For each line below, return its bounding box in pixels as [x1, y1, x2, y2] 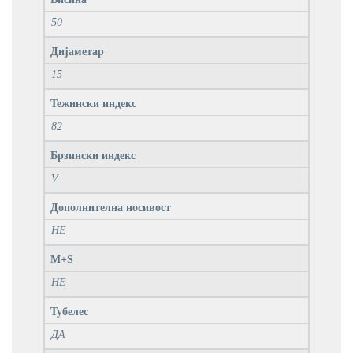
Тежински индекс [50, 98, 136, 110]
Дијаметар [50, 46, 104, 58]
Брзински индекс [50, 150, 136, 162]
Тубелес [50, 306, 88, 318]
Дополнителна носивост [50, 202, 171, 214]
